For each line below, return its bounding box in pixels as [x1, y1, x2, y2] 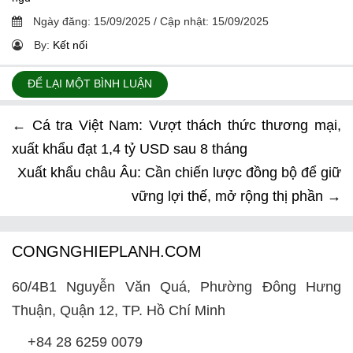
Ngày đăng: [30, 14, 94, 28]
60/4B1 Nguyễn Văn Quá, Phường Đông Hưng [12, 278, 341, 295]
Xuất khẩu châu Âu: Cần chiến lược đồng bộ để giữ [17, 164, 341, 180]
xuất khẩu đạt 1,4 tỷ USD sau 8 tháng [12, 140, 247, 157]
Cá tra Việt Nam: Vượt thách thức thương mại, [26, 117, 341, 133]
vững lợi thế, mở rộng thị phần [132, 188, 327, 204]
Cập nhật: [157, 14, 212, 28]
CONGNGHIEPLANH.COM [12, 242, 202, 260]
